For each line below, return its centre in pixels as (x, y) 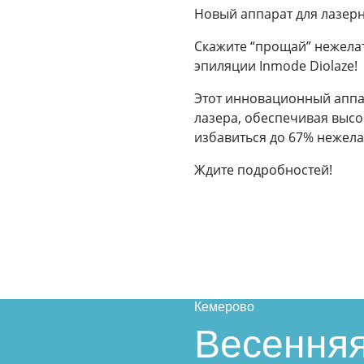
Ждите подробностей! (263, 170)
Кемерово (224, 307)
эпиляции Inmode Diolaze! (276, 66)
